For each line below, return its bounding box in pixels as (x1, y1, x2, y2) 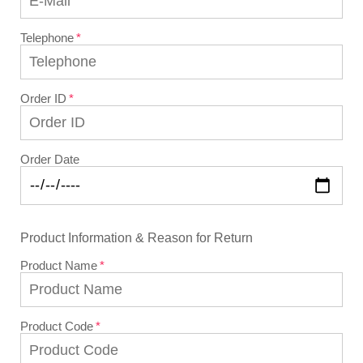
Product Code (20, 319, 93, 334)
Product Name (20, 258, 97, 273)
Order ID (20, 91, 66, 105)
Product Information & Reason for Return (20, 229, 253, 245)
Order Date (20, 152, 79, 166)
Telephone (20, 30, 74, 45)
